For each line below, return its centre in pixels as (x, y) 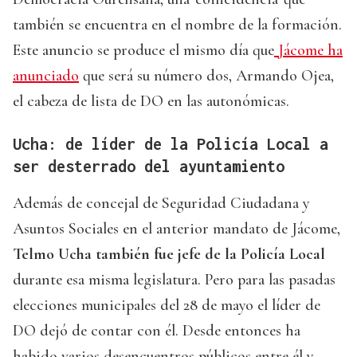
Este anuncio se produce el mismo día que (143, 51)
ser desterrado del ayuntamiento (149, 167)
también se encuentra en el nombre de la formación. (177, 25)
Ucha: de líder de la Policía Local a (171, 144)
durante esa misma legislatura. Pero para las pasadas (174, 280)
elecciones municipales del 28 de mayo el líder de (167, 306)
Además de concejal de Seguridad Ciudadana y (161, 204)
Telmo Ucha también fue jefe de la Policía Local (169, 255)
